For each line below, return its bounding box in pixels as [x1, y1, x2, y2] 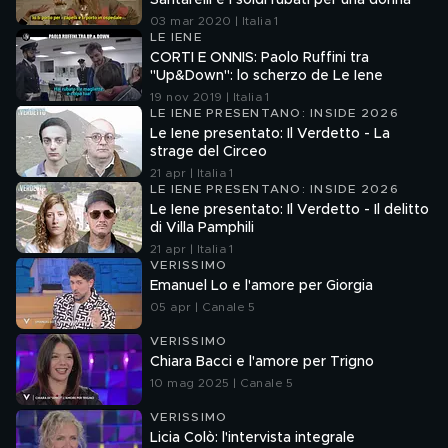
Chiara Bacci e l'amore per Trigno [150, 355, 374, 369]
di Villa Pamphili [150, 221, 254, 235]
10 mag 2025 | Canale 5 [150, 377, 294, 389]
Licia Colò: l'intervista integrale [150, 431, 355, 445]
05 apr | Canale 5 [150, 301, 256, 313]
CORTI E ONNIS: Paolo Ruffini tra [150, 51, 369, 65]
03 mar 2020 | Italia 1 [150, 15, 279, 27]
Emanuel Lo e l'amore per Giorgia [150, 279, 373, 293]
